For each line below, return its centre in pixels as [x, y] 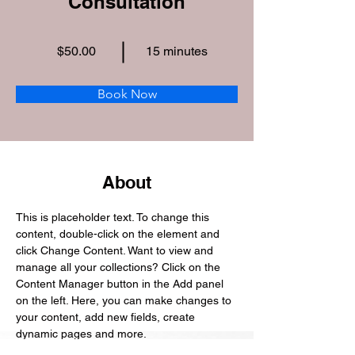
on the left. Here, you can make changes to [125, 300]
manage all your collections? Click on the [120, 267]
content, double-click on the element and [119, 234]
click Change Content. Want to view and [116, 250]
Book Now [127, 94]
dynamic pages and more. [81, 334]
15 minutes [176, 51]
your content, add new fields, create [107, 317]
